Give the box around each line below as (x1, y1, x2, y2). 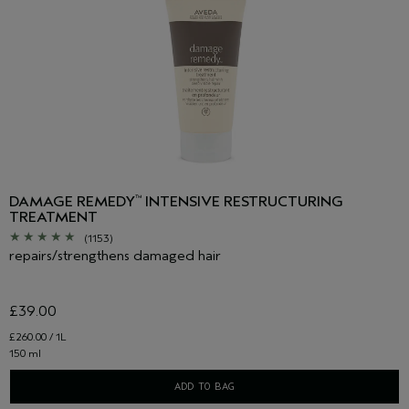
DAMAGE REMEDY (9, 193, 135, 210)
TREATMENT (9, 208, 98, 225)
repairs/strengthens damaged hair (9, 246, 221, 264)
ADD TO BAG (174, 379, 235, 393)
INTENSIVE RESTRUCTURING (142, 193, 343, 210)
